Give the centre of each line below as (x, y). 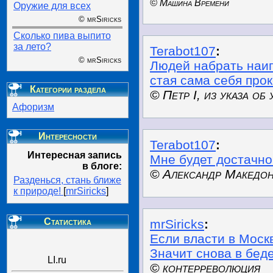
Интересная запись (75, 155)
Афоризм (33, 107)
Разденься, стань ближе (67, 180)
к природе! (38, 191)
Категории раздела (68, 89)
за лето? (32, 47)
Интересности (68, 136)
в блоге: (102, 166)
